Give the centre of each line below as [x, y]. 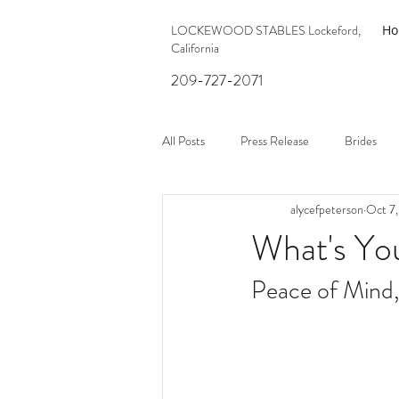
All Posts [183, 140]
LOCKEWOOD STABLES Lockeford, [266, 30]
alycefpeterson [327, 209]
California [195, 48]
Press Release [275, 140]
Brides [361, 140]
